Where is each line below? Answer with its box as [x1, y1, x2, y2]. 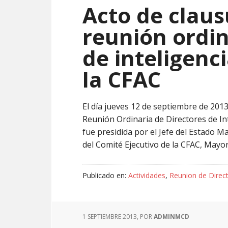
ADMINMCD [154, 212, 189, 221]
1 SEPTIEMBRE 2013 [82, 212, 137, 221]
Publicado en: [82, 170, 128, 180]
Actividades [128, 170, 165, 180]
